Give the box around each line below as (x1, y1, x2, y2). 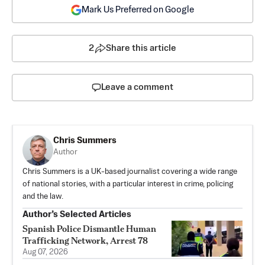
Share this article (106, 43, 176, 53)
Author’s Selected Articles (22, 209, 131, 219)
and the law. (22, 192, 63, 201)
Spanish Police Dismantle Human (22, 222, 156, 234)
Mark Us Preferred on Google (82, 5, 194, 14)
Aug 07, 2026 (22, 248, 68, 256)
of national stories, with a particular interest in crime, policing (22, 180, 233, 188)
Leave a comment (101, 82, 173, 92)
